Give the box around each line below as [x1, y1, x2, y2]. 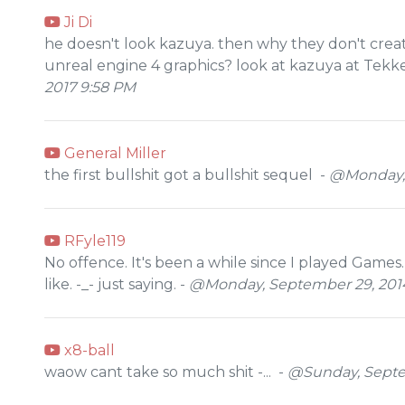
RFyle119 [61, 231, 126, 250]
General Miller [61, 144, 166, 162]
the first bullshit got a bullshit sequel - [44, 165, 329, 184]
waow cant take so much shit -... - [44, 363, 287, 381]
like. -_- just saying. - [44, 275, 189, 293]
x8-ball [61, 341, 115, 359]
